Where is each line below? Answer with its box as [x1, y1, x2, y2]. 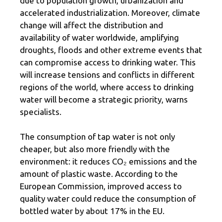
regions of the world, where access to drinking [20, 82, 194, 92]
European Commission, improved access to [20, 181, 182, 191]
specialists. [20, 107, 61, 116]
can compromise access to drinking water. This [20, 57, 196, 67]
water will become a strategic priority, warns [20, 94, 188, 104]
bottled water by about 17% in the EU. [20, 206, 165, 216]
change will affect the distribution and [20, 20, 163, 30]
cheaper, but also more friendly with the [20, 144, 170, 154]
